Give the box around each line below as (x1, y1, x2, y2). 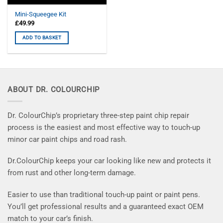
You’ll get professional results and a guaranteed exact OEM (7, 202, 204, 212)
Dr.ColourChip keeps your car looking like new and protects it (7, 156, 211, 166)
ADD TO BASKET (22, 34, 62, 41)
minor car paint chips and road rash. (7, 134, 127, 144)
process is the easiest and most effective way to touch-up (7, 122, 200, 132)
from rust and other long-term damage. (7, 168, 136, 178)
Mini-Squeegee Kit (15, 10, 67, 18)
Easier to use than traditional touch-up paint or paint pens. (7, 190, 200, 200)
